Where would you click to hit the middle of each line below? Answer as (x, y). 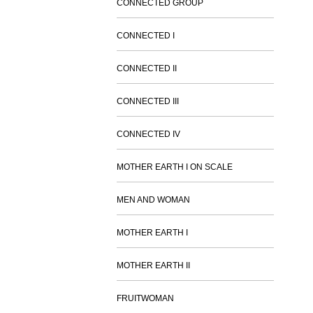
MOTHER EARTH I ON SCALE (174, 167)
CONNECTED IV (148, 134)
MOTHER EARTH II (153, 265)
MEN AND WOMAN (153, 200)
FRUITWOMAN (145, 298)
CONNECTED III (147, 101)
